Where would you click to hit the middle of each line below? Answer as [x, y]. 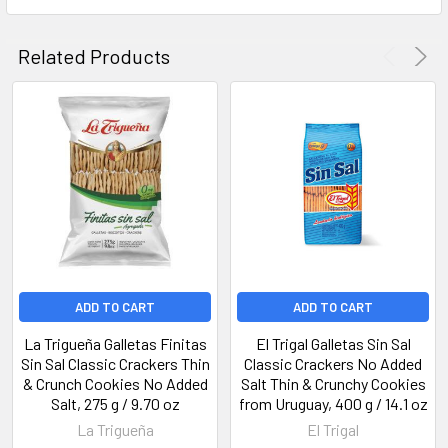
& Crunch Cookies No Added [115, 383]
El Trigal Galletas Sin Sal [333, 343]
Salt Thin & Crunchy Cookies [333, 383]
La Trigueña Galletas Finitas [115, 343]
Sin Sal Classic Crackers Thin [115, 363]
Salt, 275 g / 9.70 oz [115, 403]
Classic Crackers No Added [333, 363]
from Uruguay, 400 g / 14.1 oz [333, 403]
